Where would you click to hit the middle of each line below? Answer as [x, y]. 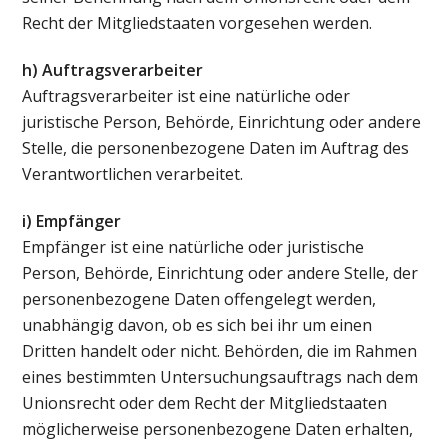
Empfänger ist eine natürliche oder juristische [193, 246]
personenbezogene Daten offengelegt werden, [199, 298]
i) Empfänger [72, 220]
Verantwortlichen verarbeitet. [133, 174]
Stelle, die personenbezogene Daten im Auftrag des [216, 148]
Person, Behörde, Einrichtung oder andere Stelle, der [220, 272]
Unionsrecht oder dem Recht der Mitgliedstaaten [205, 402]
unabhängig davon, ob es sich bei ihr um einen [197, 324]
